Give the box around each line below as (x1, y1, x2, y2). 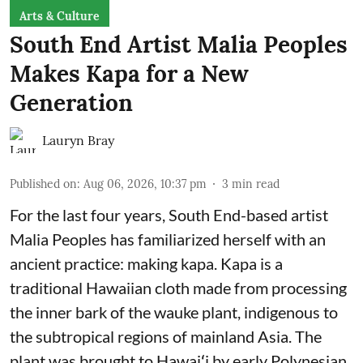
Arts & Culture (19, 8, 100, 23)
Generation (10, 88, 133, 117)
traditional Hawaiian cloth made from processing (10, 277, 347, 297)
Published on (10, 176, 77, 191)
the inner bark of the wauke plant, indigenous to (10, 301, 338, 322)
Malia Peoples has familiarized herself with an (10, 228, 326, 249)
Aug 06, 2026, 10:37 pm (83, 176, 207, 191)
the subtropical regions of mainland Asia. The (10, 326, 322, 346)
